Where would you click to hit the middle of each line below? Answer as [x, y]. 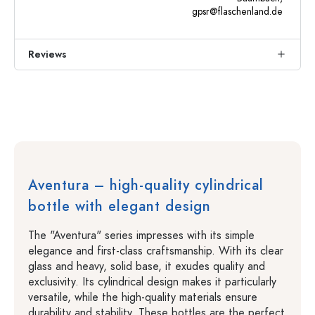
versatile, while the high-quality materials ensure [143, 297]
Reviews [47, 54]
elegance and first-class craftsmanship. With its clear [156, 251]
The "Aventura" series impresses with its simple [141, 236]
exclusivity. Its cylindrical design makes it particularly [152, 282]
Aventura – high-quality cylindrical [146, 185]
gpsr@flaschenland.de [237, 12]
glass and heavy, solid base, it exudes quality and [147, 266]
